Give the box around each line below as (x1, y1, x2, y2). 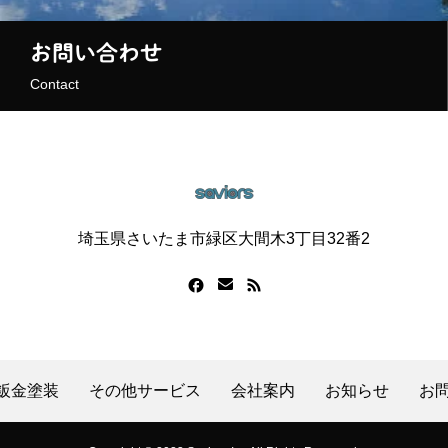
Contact (30, 75, 79, 92)
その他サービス (89, 382, 201, 400)
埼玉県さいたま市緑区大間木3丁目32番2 (78, 230, 370, 248)
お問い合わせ (30, 41, 162, 64)
